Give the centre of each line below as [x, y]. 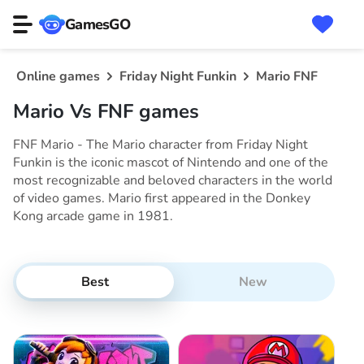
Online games [58, 76]
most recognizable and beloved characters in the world [173, 180]
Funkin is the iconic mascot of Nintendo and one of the [171, 162]
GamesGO [97, 24]
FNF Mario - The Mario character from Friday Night [160, 145]
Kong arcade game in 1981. [93, 216]
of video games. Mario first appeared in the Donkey [162, 198]
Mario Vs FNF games [106, 111]
